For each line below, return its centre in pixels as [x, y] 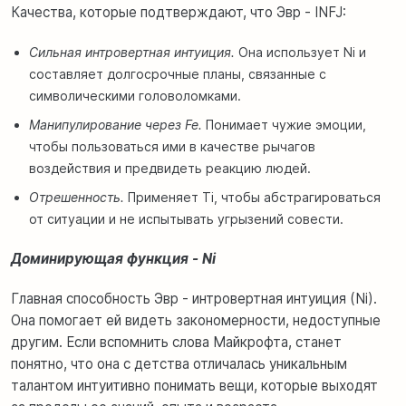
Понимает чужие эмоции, [284, 124]
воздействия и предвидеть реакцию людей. [170, 168]
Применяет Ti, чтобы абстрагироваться [252, 197]
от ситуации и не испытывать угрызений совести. [186, 218]
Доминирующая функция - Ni [113, 258]
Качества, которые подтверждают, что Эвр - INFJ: [179, 12]
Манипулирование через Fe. [116, 124]
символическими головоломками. [135, 95]
